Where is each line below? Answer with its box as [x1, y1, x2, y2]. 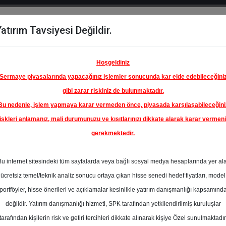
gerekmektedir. [91, 130, 135, 137]
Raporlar [127, 41, 158, 51]
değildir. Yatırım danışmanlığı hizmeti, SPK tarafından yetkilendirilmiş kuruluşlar [5, 200, 221, 207]
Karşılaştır [21, 53, 58, 63]
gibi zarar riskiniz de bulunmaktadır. [62, 87, 164, 94]
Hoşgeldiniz [96, 59, 130, 66]
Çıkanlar [70, 53, 101, 63]
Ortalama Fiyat [168, 195, 218, 204]
